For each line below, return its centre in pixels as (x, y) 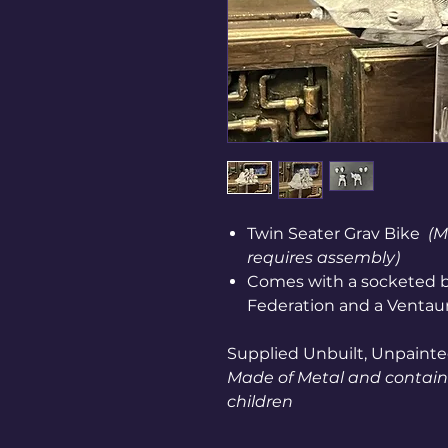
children (260, 402)
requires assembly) (323, 258)
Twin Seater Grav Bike (337, 234)
